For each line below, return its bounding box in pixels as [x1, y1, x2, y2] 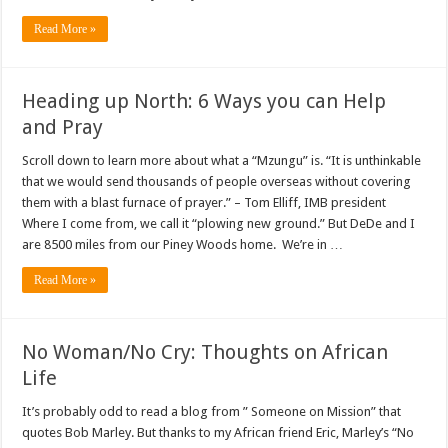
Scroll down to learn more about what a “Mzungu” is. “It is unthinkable [22, 153, 422, 169]
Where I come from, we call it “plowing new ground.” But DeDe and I [22, 216, 416, 232]
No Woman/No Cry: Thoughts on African [22, 340, 389, 365]
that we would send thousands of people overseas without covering [22, 174, 412, 190]
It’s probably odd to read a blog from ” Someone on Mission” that [22, 404, 402, 420]
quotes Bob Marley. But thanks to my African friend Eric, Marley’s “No [22, 425, 415, 441]
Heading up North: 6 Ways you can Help [22, 89, 387, 114]
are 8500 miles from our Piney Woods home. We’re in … [22, 237, 344, 253]
